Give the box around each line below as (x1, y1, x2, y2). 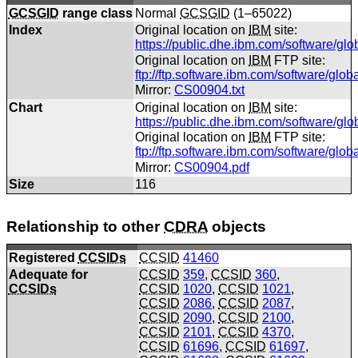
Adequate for (8, 268, 88, 282)
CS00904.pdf (174, 161, 250, 175)
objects (208, 217, 266, 235)
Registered (8, 251, 78, 265)
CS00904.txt (174, 83, 245, 97)
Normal (135, 6, 181, 20)
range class (58, 6, 133, 20)
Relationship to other (6, 217, 164, 235)
